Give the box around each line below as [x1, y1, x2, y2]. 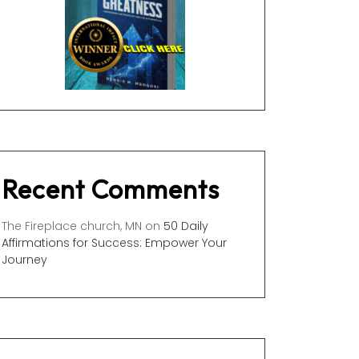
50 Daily [163, 218, 208, 234]
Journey [2, 252, 47, 268]
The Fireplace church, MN [2, 218, 142, 234]
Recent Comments [2, 173, 220, 205]
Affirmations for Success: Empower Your [2, 235, 227, 251]
